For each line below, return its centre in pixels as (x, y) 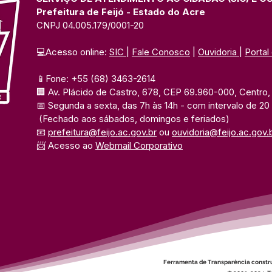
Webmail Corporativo (139, 145)
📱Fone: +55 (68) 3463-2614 (97, 79)
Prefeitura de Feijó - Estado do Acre (121, 12)
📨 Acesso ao (66, 145)
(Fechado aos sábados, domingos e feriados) (134, 119)
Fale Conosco (161, 52)
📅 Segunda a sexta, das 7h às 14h (108, 105)
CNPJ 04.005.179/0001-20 (90, 25)
